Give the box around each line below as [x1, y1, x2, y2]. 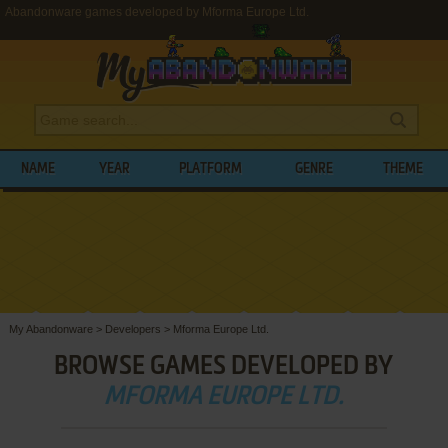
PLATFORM [179, 162, 243, 176]
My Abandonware [8, 322, 93, 335]
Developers [104, 322, 161, 335]
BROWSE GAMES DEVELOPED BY [54, 353, 394, 380]
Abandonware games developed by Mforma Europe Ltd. [5, 5, 309, 19]
